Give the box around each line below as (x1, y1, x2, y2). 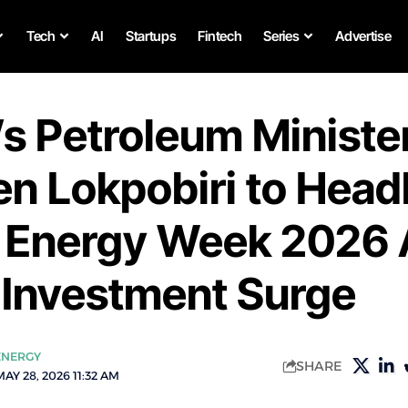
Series (263, 27, 300, 45)
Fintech (198, 27, 242, 45)
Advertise (335, 27, 392, 45)
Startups (125, 27, 177, 45)
